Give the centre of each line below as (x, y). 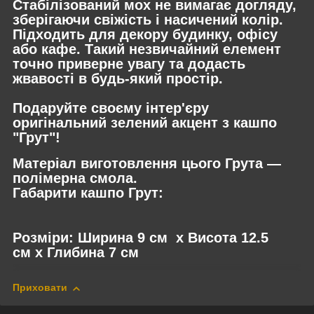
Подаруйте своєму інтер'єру (111, 108)
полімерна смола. (75, 178)
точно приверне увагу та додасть (129, 64)
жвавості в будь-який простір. (118, 79)
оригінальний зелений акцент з (123, 123)
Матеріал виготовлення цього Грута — (147, 163)
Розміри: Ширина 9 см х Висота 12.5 (141, 237)
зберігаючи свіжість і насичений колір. (148, 20)
